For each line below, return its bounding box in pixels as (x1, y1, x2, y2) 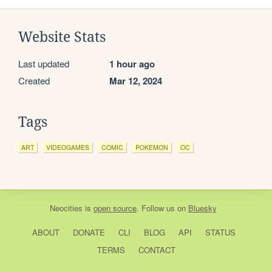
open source (93, 202, 137, 214)
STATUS (205, 226, 236, 238)
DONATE (72, 226, 105, 238)
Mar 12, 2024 (109, 73, 162, 87)
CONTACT (138, 243, 175, 256)
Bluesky (188, 202, 217, 214)
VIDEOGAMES (46, 142, 89, 152)
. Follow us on (136, 202, 188, 214)
